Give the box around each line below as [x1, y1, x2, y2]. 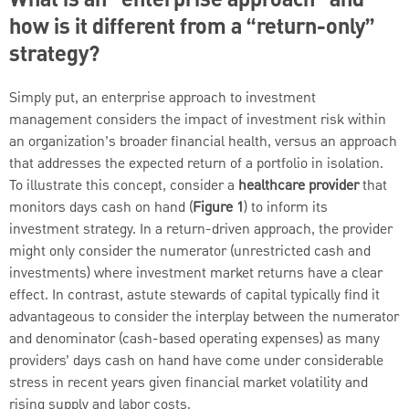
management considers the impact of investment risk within [9, 109, 386, 131]
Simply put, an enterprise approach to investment [9, 87, 316, 110]
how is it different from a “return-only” [9, 11, 375, 45]
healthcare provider [238, 174, 362, 197]
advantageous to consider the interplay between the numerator [9, 306, 399, 329]
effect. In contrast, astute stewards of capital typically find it [9, 284, 380, 307]
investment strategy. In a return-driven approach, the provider [9, 218, 393, 241]
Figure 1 [193, 196, 244, 219]
